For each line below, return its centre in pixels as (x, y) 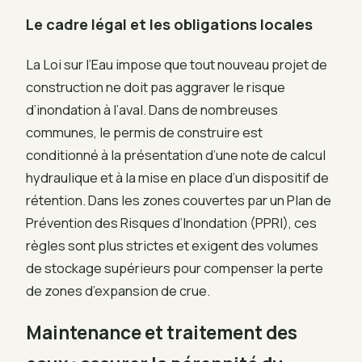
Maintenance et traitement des (162, 333)
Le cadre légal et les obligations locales (169, 24)
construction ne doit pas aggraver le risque (156, 86)
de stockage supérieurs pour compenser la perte (175, 267)
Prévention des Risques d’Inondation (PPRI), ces (171, 222)
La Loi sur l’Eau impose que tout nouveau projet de (177, 64)
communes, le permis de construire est (144, 132)
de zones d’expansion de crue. (118, 290)
